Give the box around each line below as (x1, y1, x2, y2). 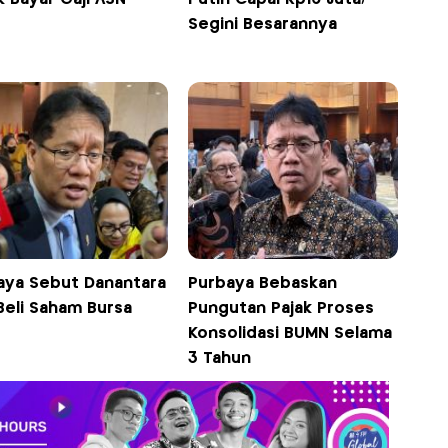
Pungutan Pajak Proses (188, 301, 375, 317)
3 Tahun (188, 351, 252, 367)
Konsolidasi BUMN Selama (188, 326, 393, 342)
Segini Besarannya (188, 17, 338, 33)
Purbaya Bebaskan (188, 276, 338, 292)
